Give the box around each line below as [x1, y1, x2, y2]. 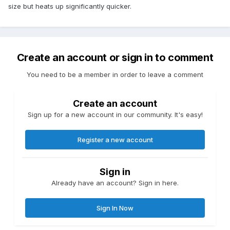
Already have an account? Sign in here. [51, 179, 179, 187]
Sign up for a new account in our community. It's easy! [27, 110, 203, 119]
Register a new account [77, 136, 153, 144]
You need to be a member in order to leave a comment [27, 70, 203, 79]
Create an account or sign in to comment [16, 51, 214, 64]
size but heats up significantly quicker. [8, 2, 131, 11]
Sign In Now [97, 204, 133, 213]
